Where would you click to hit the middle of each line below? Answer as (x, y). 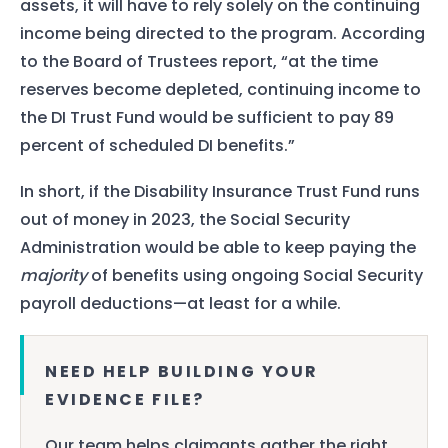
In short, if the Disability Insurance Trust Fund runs (220, 191)
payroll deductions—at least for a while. (180, 303)
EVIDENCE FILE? (125, 400)
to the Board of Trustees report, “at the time (199, 62)
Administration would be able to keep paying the (218, 247)
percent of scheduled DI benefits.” (157, 146)
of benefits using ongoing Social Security (255, 275)
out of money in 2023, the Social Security (185, 219)
